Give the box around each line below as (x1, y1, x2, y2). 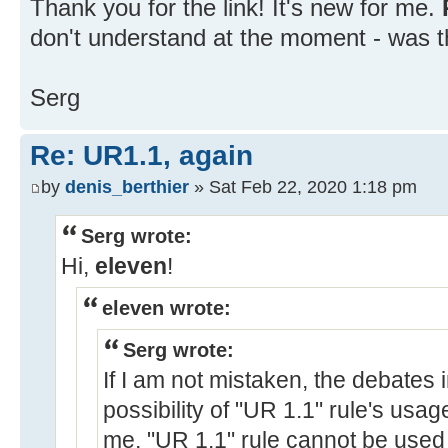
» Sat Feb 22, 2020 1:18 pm (189, 175, 417, 197)
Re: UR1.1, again (30, 140, 253, 172)
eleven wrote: (102, 296, 231, 319)
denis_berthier (65, 175, 189, 197)
